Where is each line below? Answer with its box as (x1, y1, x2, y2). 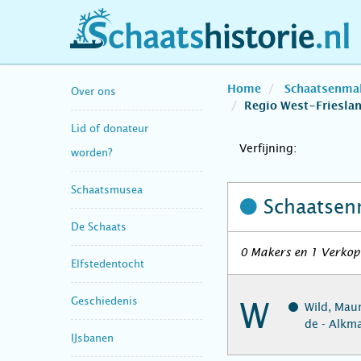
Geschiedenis (71, 294, 138, 307)
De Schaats (71, 220, 127, 233)
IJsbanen (71, 331, 114, 344)
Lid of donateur (71, 122, 148, 135)
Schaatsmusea (71, 183, 143, 196)
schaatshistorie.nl (81, 35, 204, 52)
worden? (71, 146, 112, 159)
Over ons (71, 85, 116, 98)
